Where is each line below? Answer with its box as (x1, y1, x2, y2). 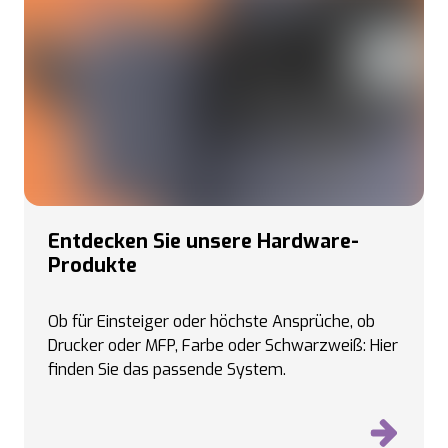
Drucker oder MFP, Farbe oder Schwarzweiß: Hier (48, 335, 398, 356)
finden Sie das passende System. (48, 359, 286, 380)
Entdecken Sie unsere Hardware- (48, 228, 359, 255)
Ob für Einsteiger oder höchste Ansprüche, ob (48, 311, 375, 332)
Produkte (48, 252, 137, 279)
